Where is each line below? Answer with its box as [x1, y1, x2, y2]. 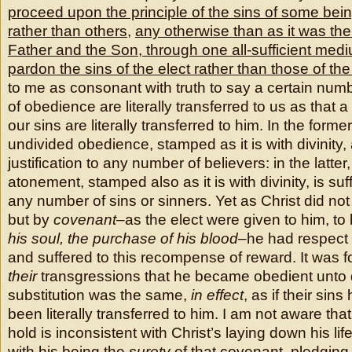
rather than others [8, 23, 127, 39]
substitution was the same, [8, 287, 191, 303]
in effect [191, 287, 244, 303]
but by [8, 211, 53, 228]
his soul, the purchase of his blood [8, 230, 238, 247]
